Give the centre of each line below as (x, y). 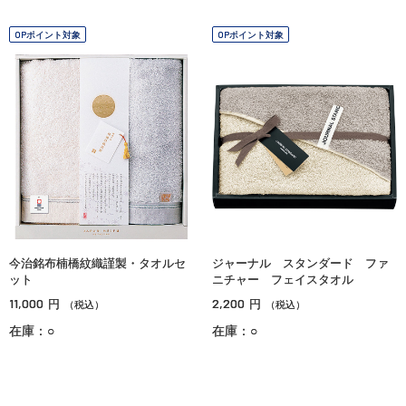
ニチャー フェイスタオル (283, 280)
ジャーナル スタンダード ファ (300, 263)
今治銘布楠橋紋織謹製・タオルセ (97, 263)
